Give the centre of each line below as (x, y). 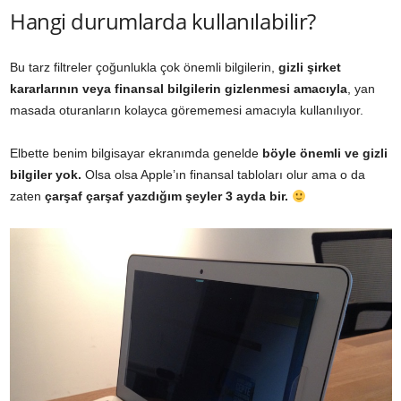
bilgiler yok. (47, 175)
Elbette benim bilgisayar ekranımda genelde (136, 154)
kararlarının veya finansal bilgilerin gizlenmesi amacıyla (179, 89)
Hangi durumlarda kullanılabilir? (163, 21)
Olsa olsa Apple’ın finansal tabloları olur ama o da (225, 175)
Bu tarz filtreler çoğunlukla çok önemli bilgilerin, (144, 68)
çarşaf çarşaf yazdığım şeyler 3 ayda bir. (168, 196)
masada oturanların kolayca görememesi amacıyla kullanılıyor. (187, 111)
